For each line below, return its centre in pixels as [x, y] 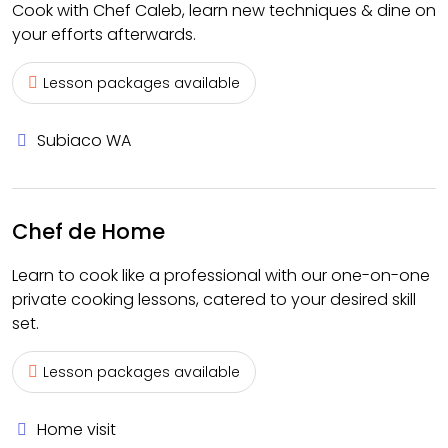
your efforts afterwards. [104, 34]
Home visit [76, 429]
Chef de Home [88, 231]
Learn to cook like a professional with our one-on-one [221, 275]
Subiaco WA [84, 140]
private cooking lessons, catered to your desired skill [214, 299]
